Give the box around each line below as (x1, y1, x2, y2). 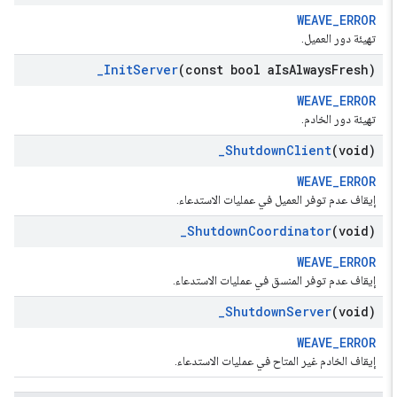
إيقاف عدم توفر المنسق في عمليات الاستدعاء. (180, 273, 383, 287)
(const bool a (185, 61, 282, 78)
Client (293, 142, 339, 159)
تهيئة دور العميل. (308, 31, 383, 45)
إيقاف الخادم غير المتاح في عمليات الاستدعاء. (182, 354, 383, 368)
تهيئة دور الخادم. (308, 112, 383, 126)
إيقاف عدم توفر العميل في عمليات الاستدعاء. (183, 192, 383, 206)
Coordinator (255, 222, 339, 239)
